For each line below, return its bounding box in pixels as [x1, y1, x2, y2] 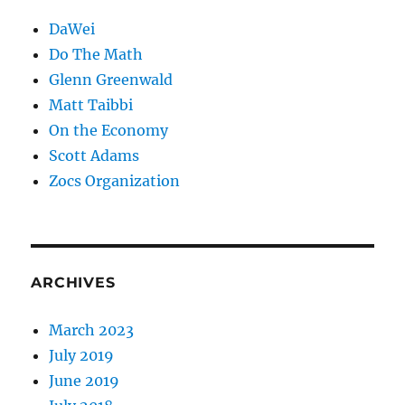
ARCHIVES [31, 274, 116, 292]
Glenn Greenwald [49, 71, 174, 89]
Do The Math [49, 45, 144, 64]
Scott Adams [49, 146, 140, 165]
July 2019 [49, 346, 115, 365]
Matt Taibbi [49, 96, 134, 115]
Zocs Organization [49, 172, 181, 191]
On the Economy [49, 121, 169, 140]
